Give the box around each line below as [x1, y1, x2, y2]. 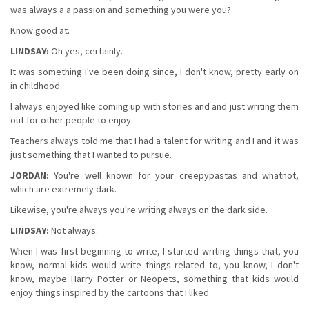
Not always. [49, 223, 98, 237]
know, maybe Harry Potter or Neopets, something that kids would [10, 272, 299, 285]
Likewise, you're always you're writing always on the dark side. [10, 203, 268, 216]
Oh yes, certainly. [49, 44, 123, 57]
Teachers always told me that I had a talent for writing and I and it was [10, 134, 299, 147]
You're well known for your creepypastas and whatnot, [49, 168, 299, 181]
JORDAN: [10, 168, 49, 181]
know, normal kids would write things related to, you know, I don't [10, 258, 299, 271]
